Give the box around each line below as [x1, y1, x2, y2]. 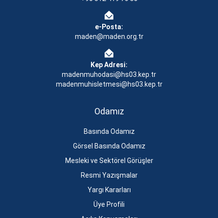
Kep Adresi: [91, 61, 127, 69]
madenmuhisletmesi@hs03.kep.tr [55, 80, 163, 88]
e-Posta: [95, 23, 123, 31]
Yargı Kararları [87, 186, 131, 194]
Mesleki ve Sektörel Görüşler [65, 157, 153, 164]
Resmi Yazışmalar [80, 171, 138, 179]
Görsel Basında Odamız [73, 142, 145, 150]
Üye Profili [93, 200, 125, 208]
